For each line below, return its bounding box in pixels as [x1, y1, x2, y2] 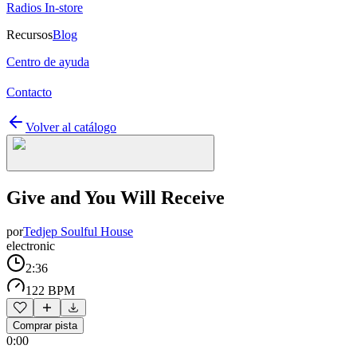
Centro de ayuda [6, 55, 89, 69]
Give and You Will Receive [6, 186, 225, 208]
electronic [6, 238, 55, 253]
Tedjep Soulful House [23, 224, 133, 238]
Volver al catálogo [25, 120, 116, 134]
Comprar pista [13, 319, 77, 331]
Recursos [6, 28, 53, 41]
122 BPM [25, 283, 75, 297]
